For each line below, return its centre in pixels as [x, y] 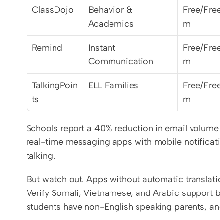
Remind [47, 48]
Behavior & [110, 10]
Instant [102, 48]
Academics [111, 24]
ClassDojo [53, 10]
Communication [121, 61]
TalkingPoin [55, 85]
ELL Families [113, 85]
